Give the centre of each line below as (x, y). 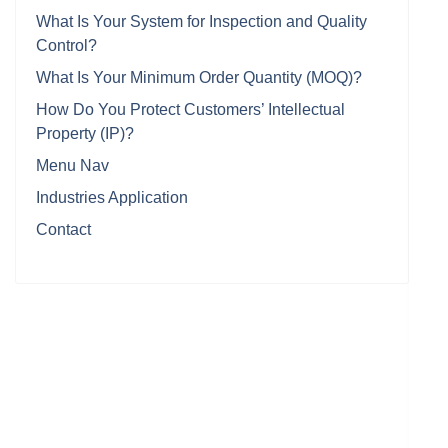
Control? (66, 45)
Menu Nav (72, 165)
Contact (63, 229)
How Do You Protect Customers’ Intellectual (190, 109)
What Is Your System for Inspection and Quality (201, 21)
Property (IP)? (85, 133)
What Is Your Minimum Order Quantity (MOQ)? (199, 77)
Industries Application (112, 197)
